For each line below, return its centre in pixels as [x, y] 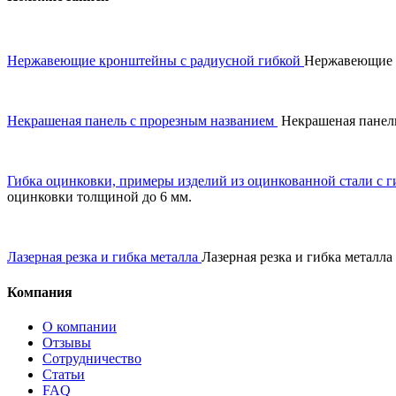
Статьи [64, 374]
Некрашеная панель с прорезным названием [141, 121]
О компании [80, 326]
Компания [40, 292]
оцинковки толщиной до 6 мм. [99, 197]
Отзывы [67, 342]
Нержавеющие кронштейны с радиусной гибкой [154, 61]
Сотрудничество [92, 358]
